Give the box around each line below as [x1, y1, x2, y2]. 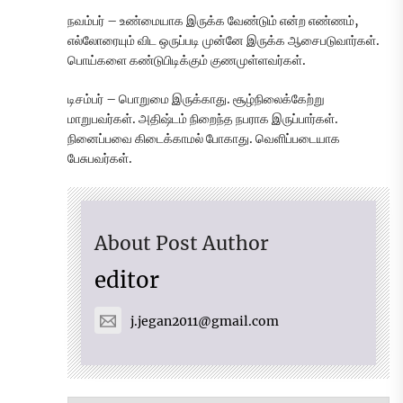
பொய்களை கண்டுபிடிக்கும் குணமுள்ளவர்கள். [67, 51, 306, 68]
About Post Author [94, 230, 269, 255]
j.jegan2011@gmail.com [130, 313, 279, 330]
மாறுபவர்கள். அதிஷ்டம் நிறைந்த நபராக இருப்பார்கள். [67, 110, 338, 127]
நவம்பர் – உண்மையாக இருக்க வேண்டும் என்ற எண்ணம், [67, 12, 359, 29]
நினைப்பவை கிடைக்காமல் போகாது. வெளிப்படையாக [67, 130, 340, 147]
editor [94, 265, 159, 294]
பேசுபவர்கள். [67, 149, 132, 166]
